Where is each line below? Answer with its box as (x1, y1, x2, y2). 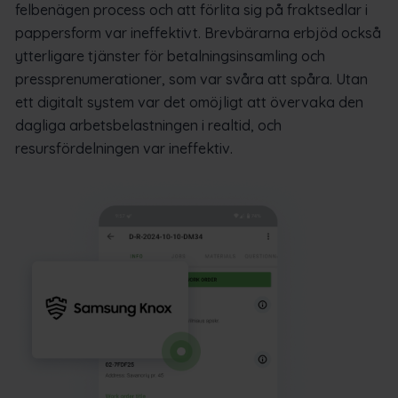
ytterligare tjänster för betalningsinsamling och (15, 47, 325, 66)
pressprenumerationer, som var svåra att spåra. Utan (15, 70, 368, 89)
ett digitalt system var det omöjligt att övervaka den (15, 93, 363, 112)
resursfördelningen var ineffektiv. (15, 139, 233, 158)
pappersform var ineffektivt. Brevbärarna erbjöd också (15, 24, 381, 43)
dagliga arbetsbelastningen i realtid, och (15, 116, 282, 135)
